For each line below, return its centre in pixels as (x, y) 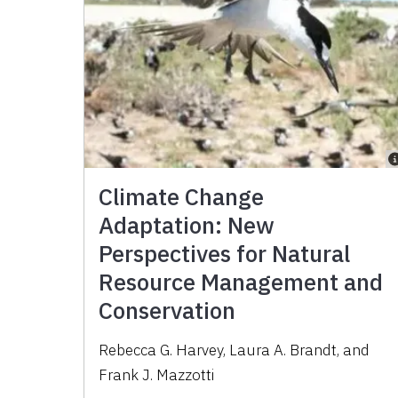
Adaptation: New (187, 225)
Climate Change (182, 197)
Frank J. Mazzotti (157, 375)
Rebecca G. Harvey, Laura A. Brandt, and (235, 350)
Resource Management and (241, 282)
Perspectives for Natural (225, 254)
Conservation (167, 310)
